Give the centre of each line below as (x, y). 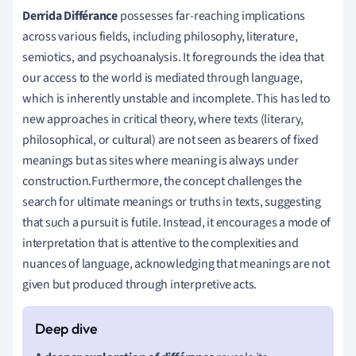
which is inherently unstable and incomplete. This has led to (176, 98)
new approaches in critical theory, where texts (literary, (163, 119)
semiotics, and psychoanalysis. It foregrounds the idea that (174, 57)
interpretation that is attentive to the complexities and (161, 243)
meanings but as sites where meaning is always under (161, 160)
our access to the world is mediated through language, (163, 77)
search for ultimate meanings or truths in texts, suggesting (172, 201)
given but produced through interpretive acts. (140, 284)
